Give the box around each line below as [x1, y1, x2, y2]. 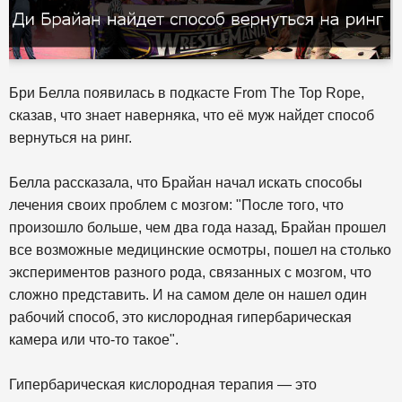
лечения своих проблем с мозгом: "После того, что [9, 197, 344, 213]
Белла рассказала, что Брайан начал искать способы [9, 174, 363, 190]
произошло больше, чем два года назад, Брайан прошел [9, 219, 386, 235]
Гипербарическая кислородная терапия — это [9, 376, 317, 392]
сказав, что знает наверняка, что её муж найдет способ [9, 107, 374, 123]
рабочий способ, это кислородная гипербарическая [9, 309, 352, 325]
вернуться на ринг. [9, 129, 132, 145]
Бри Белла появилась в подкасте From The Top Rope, [9, 84, 364, 100]
